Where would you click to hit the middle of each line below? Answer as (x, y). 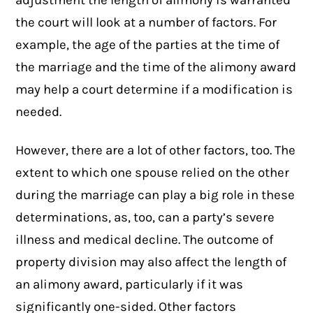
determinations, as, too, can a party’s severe (145, 217)
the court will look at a (82, 23)
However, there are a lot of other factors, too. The (156, 150)
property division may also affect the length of (151, 262)
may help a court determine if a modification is (154, 90)
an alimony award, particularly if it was (130, 284)
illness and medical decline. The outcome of (145, 239)
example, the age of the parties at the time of (148, 45)
